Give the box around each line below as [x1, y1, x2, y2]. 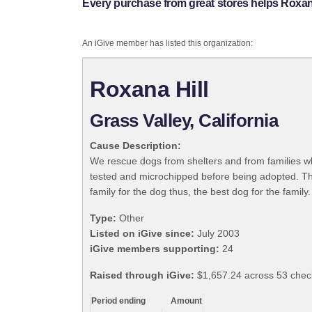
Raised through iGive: [90, 270, 194, 281]
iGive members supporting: [90, 243, 219, 255]
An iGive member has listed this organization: [82, 38, 253, 49]
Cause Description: [90, 140, 181, 152]
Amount [171, 296, 202, 306]
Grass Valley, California [90, 110, 279, 132]
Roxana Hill [90, 77, 209, 102]
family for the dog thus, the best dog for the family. [90, 186, 311, 198]
